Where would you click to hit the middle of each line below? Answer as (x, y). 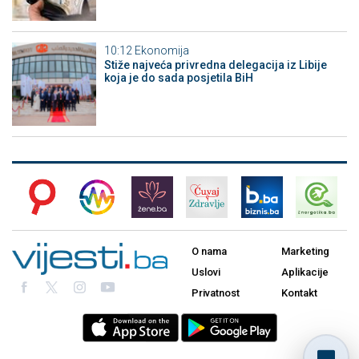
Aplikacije (305, 272)
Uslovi (206, 272)
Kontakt (299, 293)
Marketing (305, 252)
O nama (209, 252)
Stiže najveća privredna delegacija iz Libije (215, 65)
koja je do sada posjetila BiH (178, 77)
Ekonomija (161, 50)
